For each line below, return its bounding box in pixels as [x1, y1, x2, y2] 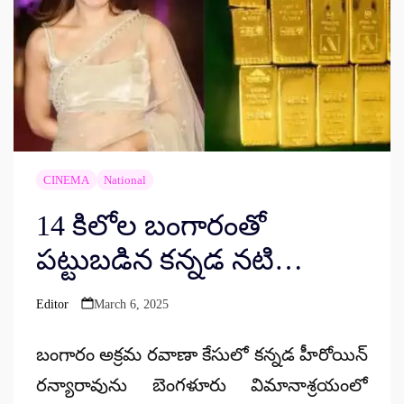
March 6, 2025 [93, 297, 169, 311]
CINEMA [42, 172, 89, 187]
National [103, 172, 146, 187]
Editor [35, 297, 69, 311]
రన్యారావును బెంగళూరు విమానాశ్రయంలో [35, 374, 369, 395]
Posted [34, 305, 69, 319]
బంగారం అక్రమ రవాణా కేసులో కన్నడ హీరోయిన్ [35, 344, 369, 364]
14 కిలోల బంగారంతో [35, 208, 266, 242]
